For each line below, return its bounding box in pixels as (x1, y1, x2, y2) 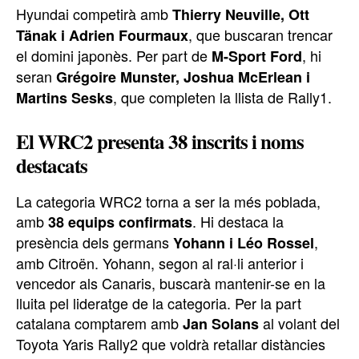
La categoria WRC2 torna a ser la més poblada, (16, 191, 321, 212)
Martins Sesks (16, 87, 113, 109)
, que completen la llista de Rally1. (113, 87, 332, 108)
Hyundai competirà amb (16, 3, 172, 25)
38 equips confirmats (48, 212, 192, 233)
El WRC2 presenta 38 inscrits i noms (16, 127, 304, 157)
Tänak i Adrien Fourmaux (16, 25, 188, 46)
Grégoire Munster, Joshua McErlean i (56, 67, 310, 88)
